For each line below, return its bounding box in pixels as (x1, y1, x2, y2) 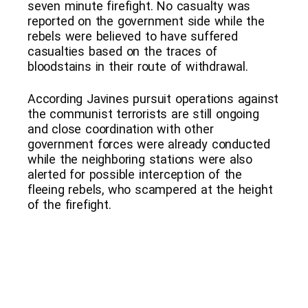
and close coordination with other (27, 121, 214, 136)
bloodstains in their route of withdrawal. (27, 58, 248, 74)
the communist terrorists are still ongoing (27, 106, 259, 121)
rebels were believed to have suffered (27, 28, 238, 43)
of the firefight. (27, 197, 111, 212)
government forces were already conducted (27, 136, 270, 151)
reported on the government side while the (27, 13, 265, 28)
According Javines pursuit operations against (27, 91, 279, 106)
